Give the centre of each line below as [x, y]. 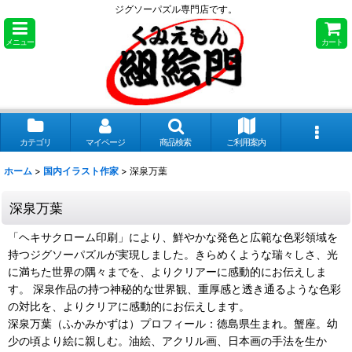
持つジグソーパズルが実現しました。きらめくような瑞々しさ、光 [173, 255]
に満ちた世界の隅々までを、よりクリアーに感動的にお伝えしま [167, 272]
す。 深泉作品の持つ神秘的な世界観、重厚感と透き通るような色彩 [174, 289]
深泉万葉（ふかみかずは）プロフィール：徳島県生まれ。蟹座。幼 [173, 324]
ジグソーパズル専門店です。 [176, 9]
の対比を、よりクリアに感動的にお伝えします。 [129, 306]
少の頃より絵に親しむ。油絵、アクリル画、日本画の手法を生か [167, 341]
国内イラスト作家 [81, 171]
